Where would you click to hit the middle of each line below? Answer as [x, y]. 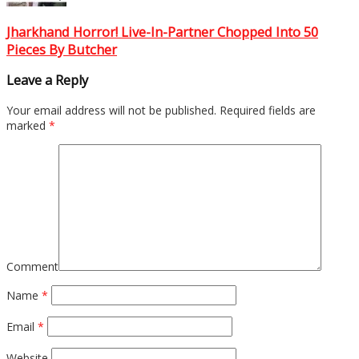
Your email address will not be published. [111, 110]
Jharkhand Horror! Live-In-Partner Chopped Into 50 [162, 32]
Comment [32, 266]
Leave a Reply [47, 81]
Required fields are [266, 110]
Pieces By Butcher [62, 49]
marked [28, 125]
